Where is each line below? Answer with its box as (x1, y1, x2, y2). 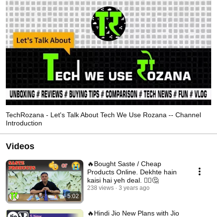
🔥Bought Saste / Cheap (87, 159, 161, 168)
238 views (87, 184, 114, 191)
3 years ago (119, 184, 150, 191)
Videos (6, 141, 34, 151)
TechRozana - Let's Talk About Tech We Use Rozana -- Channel (6, 110, 201, 119)
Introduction (6, 119, 42, 127)
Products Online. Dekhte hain (87, 168, 177, 176)
